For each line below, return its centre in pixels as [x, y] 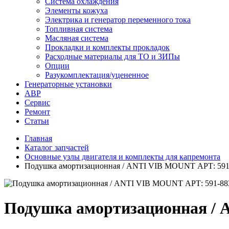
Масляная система [77, 38]
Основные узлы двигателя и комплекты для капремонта [122, 157]
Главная [38, 138]
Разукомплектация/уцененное [97, 75]
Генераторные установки [68, 84]
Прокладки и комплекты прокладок [107, 47]
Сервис [37, 102]
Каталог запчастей [57, 147]
